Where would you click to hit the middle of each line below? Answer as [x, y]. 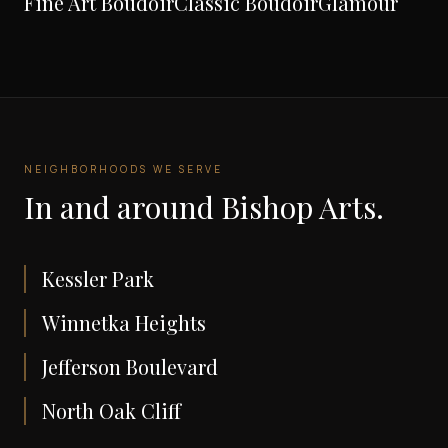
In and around [122, 207]
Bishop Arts [298, 207]
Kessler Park [98, 279]
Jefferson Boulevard [130, 367]
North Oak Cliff [111, 411]
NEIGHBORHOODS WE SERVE [123, 169]
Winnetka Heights [124, 323]
